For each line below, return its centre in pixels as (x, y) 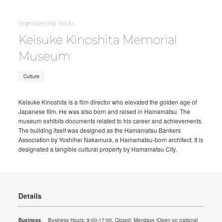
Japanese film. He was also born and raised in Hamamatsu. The (105, 111)
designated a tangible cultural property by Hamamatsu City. (98, 149)
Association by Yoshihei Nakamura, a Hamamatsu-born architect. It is (111, 139)
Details (30, 196)
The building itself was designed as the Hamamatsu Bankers (100, 130)
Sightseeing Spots (47, 23)
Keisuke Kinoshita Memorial (98, 40)
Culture (32, 76)
